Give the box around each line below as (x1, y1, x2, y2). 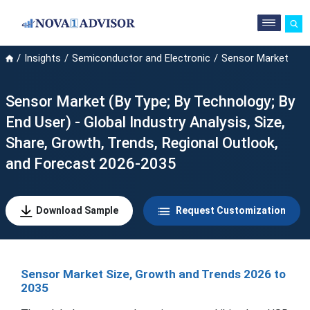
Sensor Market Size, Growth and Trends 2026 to (21, 266, 286, 281)
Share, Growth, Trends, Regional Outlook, (5, 134, 278, 152)
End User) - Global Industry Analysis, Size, (5, 113, 285, 131)
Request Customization (173, 204, 286, 216)
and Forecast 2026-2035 (5, 154, 176, 172)
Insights (24, 51, 61, 64)
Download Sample (35, 204, 118, 216)
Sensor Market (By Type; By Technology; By (5, 92, 295, 110)
